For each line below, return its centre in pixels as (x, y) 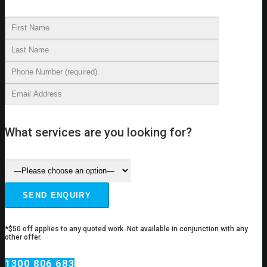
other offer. (23, 237)
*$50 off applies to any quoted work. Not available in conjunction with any (126, 229)
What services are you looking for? (98, 132)
